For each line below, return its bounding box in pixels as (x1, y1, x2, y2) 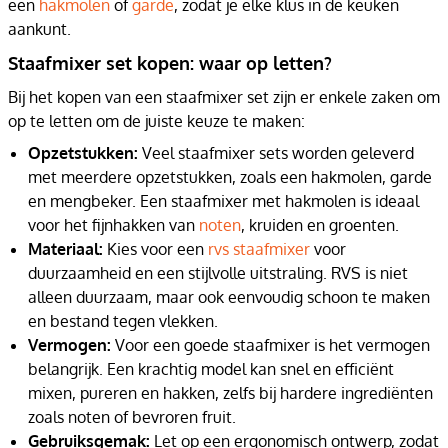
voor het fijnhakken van (28, 215, 199, 235)
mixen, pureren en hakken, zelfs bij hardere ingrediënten (28, 383, 433, 403)
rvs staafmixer (208, 239, 310, 259)
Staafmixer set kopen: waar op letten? (8, 52, 332, 74)
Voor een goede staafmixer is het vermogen (111, 335, 430, 355)
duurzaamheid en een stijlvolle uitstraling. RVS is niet (28, 263, 408, 283)
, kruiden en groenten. (241, 215, 399, 235)
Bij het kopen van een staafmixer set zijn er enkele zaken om (8, 87, 440, 107)
